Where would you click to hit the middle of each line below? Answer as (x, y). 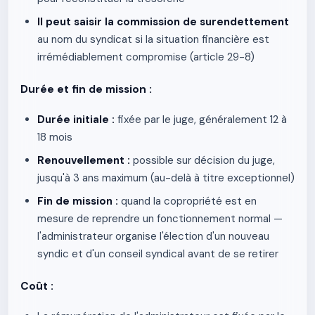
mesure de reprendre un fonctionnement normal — (160, 219)
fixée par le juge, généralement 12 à (201, 120)
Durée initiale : (76, 120)
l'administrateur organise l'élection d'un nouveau (153, 236)
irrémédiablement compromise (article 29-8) (146, 57)
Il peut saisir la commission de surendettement (163, 22)
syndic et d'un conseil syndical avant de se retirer (158, 254)
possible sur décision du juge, (202, 160)
